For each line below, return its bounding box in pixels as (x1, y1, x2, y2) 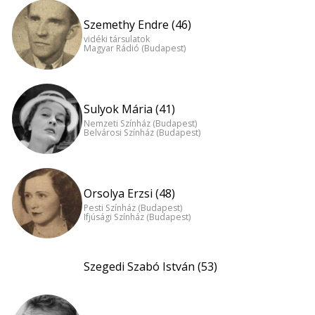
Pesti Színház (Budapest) (84, 201, 182, 214)
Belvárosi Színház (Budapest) (84, 126, 200, 139)
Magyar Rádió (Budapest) (84, 41, 186, 54)
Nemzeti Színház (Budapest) (84, 117, 197, 129)
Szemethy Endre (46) (84, 17, 191, 33)
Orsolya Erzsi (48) (84, 186, 175, 202)
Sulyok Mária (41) (84, 101, 175, 117)
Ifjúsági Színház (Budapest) (84, 210, 191, 223)
